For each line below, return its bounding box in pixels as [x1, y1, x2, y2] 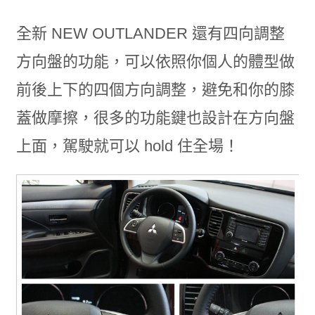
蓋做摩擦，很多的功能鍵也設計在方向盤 [15, 108, 295, 127]
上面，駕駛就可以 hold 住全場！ [15, 136, 239, 155]
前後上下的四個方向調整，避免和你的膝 [15, 80, 295, 98]
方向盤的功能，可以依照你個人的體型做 [15, 52, 295, 70]
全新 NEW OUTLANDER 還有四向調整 [15, 24, 285, 42]
